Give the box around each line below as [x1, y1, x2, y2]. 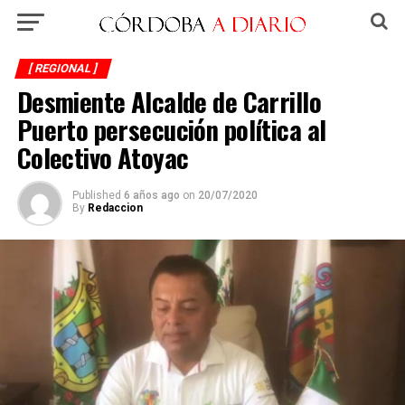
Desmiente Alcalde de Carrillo [16, 82, 321, 120]
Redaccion [87, 202, 143, 214]
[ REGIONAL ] [26, 61, 99, 75]
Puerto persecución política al [16, 110, 326, 148]
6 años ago [123, 189, 180, 202]
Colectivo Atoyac [16, 138, 189, 176]
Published [71, 189, 121, 202]
